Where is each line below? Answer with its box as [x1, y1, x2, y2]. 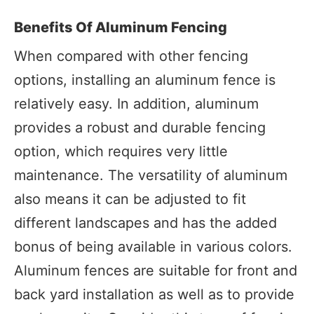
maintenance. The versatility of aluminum [14, 166, 287, 184]
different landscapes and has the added [14, 214, 277, 231]
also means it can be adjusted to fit [14, 190, 246, 207]
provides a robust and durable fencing [14, 118, 266, 136]
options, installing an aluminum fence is [14, 71, 275, 88]
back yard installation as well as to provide [14, 285, 294, 303]
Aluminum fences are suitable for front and [14, 261, 297, 279]
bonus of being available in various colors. [14, 238, 292, 255]
